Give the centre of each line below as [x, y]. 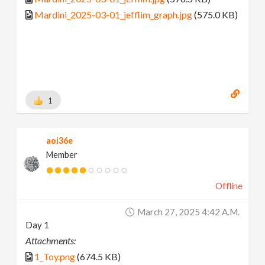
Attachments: [51, 241]
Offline [229, 186]
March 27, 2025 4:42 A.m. [188, 212]
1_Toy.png [55, 257]
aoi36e [60, 141]
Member [62, 155]
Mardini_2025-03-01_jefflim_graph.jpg [114, 14]
